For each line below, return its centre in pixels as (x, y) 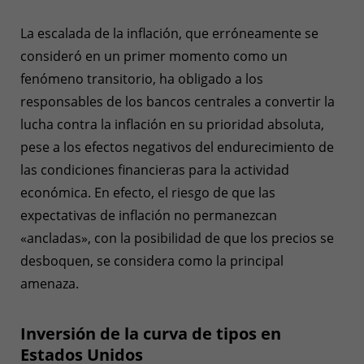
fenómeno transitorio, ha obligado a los (142, 78)
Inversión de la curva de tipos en (151, 333)
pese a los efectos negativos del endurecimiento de (177, 147)
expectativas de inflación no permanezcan (149, 215)
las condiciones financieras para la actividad (155, 169)
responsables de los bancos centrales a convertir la (178, 101)
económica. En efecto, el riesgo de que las (148, 192)
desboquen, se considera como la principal (152, 260)
